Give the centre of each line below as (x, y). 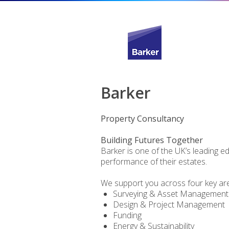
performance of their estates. (154, 162)
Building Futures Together (152, 140)
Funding (127, 215)
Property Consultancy (142, 119)
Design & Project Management (169, 204)
